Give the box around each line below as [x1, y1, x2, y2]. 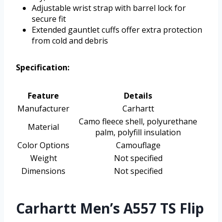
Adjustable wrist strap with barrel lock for [32, 2, 186, 14]
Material [28, 121, 59, 133]
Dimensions [21, 166, 65, 177]
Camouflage [115, 140, 161, 151]
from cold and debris [32, 35, 108, 47]
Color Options [17, 140, 69, 151]
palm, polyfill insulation [95, 127, 181, 138]
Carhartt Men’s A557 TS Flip [16, 199, 204, 218]
